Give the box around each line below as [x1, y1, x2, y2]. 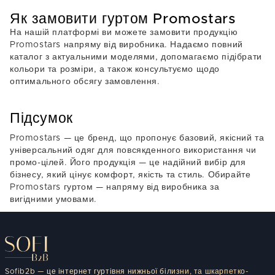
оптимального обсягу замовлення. [10, 77, 160, 86]
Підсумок [10, 112, 73, 126]
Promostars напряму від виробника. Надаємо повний [10, 41, 243, 49]
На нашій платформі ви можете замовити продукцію [10, 28, 238, 37]
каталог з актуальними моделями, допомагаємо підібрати [10, 53, 262, 61]
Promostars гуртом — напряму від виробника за [10, 183, 220, 192]
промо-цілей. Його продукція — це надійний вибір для [10, 158, 246, 167]
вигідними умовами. [10, 195, 97, 204]
